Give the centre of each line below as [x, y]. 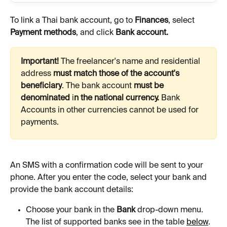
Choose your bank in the [71, 210]
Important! [40, 62]
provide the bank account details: [72, 190]
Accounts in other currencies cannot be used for [111, 110]
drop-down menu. [170, 210]
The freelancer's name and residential [130, 62]
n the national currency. [118, 98]
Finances [152, 21]
